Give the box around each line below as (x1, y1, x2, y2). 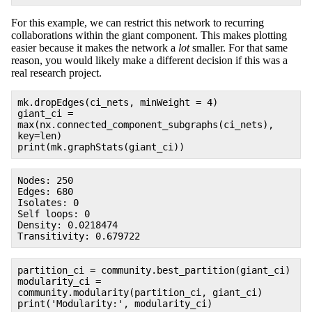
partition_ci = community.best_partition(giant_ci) (17, 264, 290, 276)
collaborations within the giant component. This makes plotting (11, 29, 287, 42)
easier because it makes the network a (11, 42, 178, 54)
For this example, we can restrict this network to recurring (11, 17, 264, 29)
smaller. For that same (189, 42, 288, 54)
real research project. (11, 67, 102, 79)
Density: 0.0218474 (17, 219, 118, 231)
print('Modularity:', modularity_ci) (17, 297, 212, 309)
